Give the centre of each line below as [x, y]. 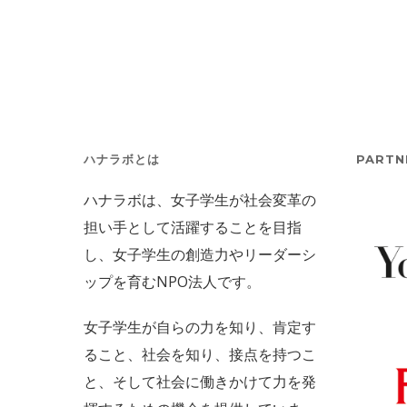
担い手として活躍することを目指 [193, 228]
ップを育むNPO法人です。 [172, 282]
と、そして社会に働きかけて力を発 [200, 382]
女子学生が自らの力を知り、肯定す [200, 328]
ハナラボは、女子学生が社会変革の [200, 200]
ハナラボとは [122, 159]
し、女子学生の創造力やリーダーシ [200, 255]
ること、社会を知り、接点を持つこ [200, 355]
